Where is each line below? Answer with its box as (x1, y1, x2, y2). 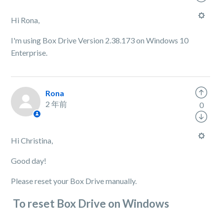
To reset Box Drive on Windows (11, 197, 170, 211)
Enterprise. (11, 48, 48, 58)
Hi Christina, (11, 136, 55, 146)
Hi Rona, (11, 15, 40, 25)
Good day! (11, 156, 47, 166)
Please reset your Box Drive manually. (11, 176, 137, 186)
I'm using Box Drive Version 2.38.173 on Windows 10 (11, 36, 189, 45)
